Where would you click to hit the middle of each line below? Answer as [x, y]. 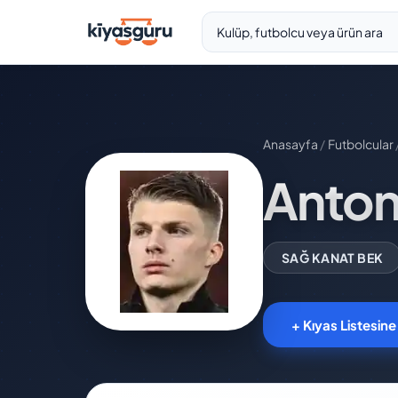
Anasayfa [291, 144]
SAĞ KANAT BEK [333, 258]
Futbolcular [360, 144]
